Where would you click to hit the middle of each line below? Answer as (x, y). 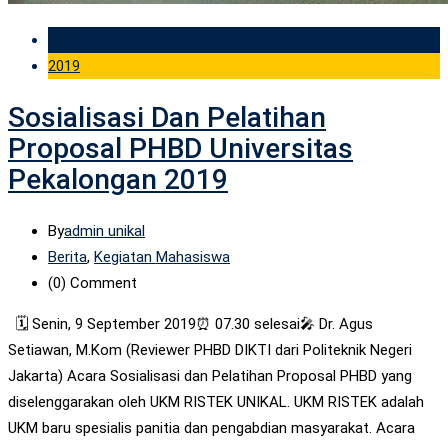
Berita (67, 257)
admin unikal (104, 231)
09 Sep (70, 39)
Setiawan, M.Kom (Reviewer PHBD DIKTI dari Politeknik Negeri (210, 350)
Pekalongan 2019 (118, 179)
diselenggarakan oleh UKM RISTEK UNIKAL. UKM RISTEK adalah (216, 402)
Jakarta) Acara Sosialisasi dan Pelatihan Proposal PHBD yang (210, 376)
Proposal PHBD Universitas (180, 148)
